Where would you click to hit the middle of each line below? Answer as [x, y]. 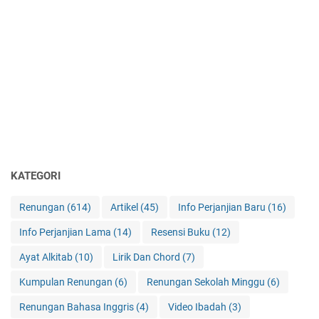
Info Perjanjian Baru [223, 208]
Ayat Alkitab [47, 257]
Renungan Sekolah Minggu [207, 282]
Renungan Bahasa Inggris [78, 307]
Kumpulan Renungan [67, 282]
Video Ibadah [198, 307]
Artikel [125, 208]
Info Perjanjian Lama [66, 232]
